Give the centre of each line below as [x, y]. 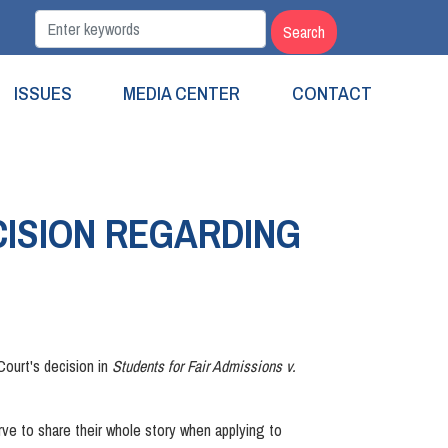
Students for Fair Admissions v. [204, 366]
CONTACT [331, 92]
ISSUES [43, 92]
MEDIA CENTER [182, 92]
